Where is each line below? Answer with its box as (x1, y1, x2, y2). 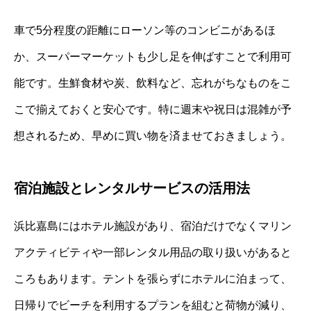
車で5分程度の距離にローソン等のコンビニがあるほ (14, 24, 276, 36)
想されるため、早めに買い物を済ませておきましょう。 (14, 129, 292, 142)
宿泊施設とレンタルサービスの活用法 (14, 180, 250, 196)
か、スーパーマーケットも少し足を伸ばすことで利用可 (14, 50, 292, 62)
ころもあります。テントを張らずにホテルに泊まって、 (14, 272, 292, 285)
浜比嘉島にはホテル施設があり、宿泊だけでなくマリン (14, 219, 292, 232)
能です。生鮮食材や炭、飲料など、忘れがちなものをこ (14, 76, 292, 89)
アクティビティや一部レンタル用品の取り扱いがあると (14, 246, 292, 258)
